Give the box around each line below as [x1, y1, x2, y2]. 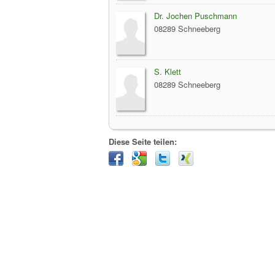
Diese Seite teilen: [109, 136, 177, 147]
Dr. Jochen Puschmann [154, 10, 237, 21]
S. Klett [154, 66, 181, 77]
